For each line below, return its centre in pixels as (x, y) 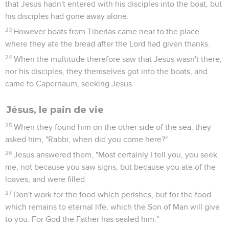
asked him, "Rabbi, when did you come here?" (86, 139)
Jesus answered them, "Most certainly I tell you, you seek (116, 155)
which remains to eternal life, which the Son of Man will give (112, 207)
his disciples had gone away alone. (67, 16)
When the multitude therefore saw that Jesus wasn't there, (118, 59)
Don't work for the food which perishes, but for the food (112, 194)
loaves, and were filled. (46, 179)
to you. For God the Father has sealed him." (82, 219)
